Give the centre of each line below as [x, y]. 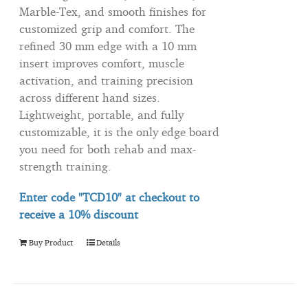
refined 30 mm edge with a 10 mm [108, 46]
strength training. [66, 166]
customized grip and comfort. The [107, 29]
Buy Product [51, 243]
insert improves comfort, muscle [102, 63]
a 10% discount [97, 214]
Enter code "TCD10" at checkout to [110, 197]
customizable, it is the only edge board [120, 132]
